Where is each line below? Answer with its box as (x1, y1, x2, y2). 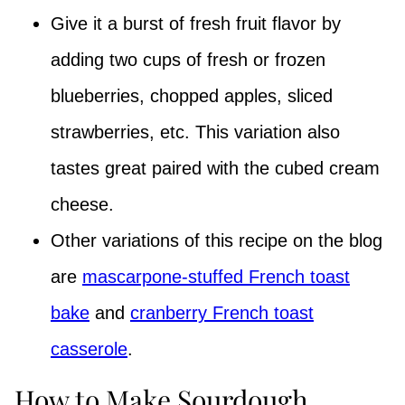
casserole (51, 339, 127, 360)
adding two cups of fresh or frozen (51, 50, 325, 71)
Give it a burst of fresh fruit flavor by (51, 14, 341, 34)
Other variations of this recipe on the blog (51, 231, 382, 251)
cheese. (51, 194, 114, 215)
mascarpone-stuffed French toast (82, 267, 350, 287)
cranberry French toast (130, 303, 314, 324)
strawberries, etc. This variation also (51, 122, 340, 143)
